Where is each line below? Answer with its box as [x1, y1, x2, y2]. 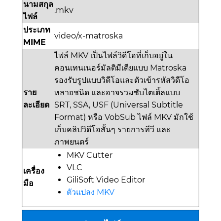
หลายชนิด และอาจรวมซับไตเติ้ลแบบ [54, 88, 180, 98]
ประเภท [23, 25, 50, 35]
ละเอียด [23, 100, 49, 110]
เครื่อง [23, 166, 44, 176]
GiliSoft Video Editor [67, 175, 145, 185]
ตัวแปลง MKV [67, 187, 114, 197]
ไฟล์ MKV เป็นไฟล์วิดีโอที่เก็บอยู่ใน [54, 51, 173, 61]
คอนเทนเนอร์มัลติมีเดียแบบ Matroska [54, 63, 186, 73]
